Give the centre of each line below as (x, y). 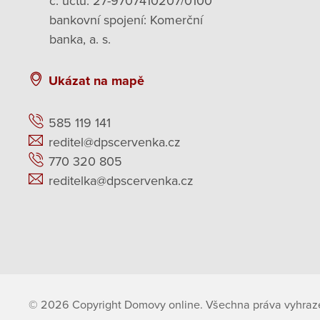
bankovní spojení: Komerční (126, 20)
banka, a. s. (80, 39)
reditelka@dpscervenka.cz (121, 180)
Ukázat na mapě (96, 81)
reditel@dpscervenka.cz (115, 142)
